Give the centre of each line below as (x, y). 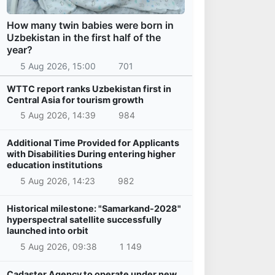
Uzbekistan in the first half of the (84, 38)
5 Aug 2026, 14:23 (57, 181)
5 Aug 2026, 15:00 (58, 66)
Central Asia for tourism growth (75, 99)
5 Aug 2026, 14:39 (58, 115)
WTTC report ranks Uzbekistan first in (89, 88)
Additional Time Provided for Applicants (93, 143)
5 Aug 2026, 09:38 (58, 246)
